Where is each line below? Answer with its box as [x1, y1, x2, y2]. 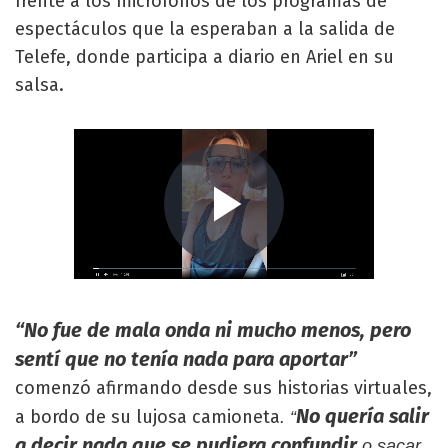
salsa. [15, 74, 64, 96]
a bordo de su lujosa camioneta [15, 406, 280, 428]
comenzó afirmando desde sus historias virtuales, [15, 377, 432, 399]
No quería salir [296, 404, 429, 428]
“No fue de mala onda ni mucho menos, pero [15, 318, 411, 342]
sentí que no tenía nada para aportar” [15, 347, 357, 371]
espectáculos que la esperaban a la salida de [15, 18, 395, 40]
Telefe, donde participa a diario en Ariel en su [15, 46, 394, 68]
